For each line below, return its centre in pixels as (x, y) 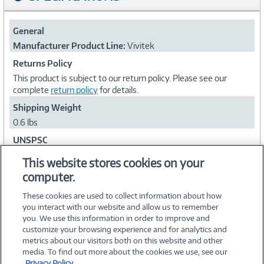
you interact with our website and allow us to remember (121, 207)
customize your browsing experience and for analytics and (125, 229)
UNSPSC (30, 140)
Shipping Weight (47, 108)
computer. (49, 177)
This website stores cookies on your (113, 163)
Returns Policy (42, 63)
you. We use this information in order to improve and (116, 218)
